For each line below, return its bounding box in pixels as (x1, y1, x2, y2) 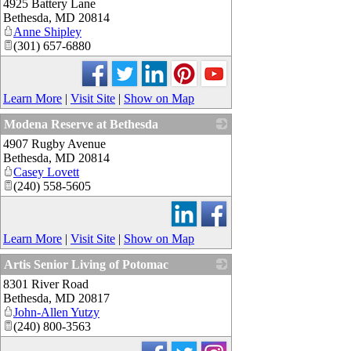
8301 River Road (3, 277, 89, 291)
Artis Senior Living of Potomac (4, 257, 168, 271)
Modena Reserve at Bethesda (4, 117, 158, 131)
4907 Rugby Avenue (3, 136, 106, 150)
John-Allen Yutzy (13, 305, 100, 319)
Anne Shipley (13, 24, 81, 38)
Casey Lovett (13, 165, 79, 179)
